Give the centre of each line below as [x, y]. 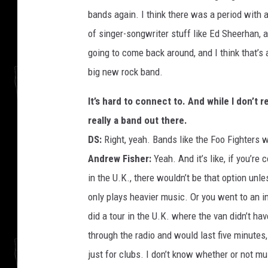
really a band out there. [138, 120]
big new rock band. [125, 71]
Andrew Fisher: [120, 158]
